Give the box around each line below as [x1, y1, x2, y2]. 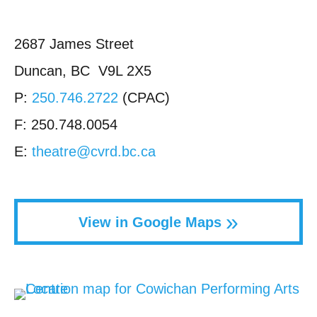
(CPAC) [118, 90, 170, 106]
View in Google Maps [79, 214, 226, 231]
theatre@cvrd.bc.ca [32, 144, 156, 160]
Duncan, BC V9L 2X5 [14, 63, 151, 79]
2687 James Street [14, 36, 134, 52]
